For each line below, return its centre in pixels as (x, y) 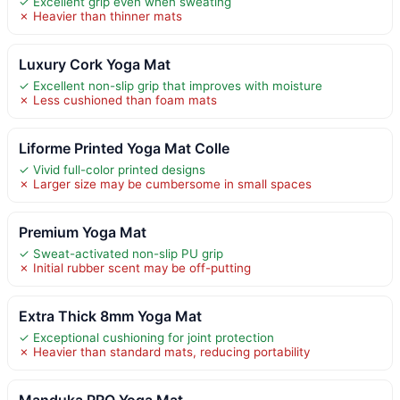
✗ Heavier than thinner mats (100, 16)
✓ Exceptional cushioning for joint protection (146, 337)
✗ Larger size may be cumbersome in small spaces (165, 183)
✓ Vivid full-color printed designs (112, 169)
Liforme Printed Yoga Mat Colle (124, 148)
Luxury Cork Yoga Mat (95, 64)
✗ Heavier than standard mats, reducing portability (164, 351)
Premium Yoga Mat (83, 232)
